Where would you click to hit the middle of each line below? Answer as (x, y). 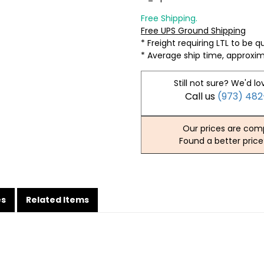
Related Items (57, 200)
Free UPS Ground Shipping (193, 31)
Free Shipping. (169, 18)
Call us (202, 96)
